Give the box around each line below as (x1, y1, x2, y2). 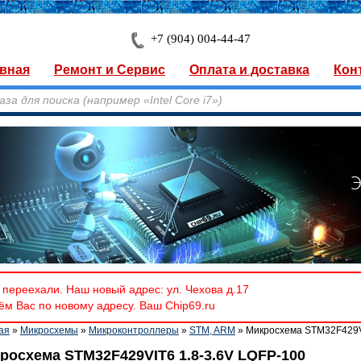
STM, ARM (189, 325, 235, 336)
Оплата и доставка (189, 63, 309, 77)
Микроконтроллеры (89, 325, 179, 336)
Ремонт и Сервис (54, 63, 165, 77)
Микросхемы (20, 325, 78, 336)
